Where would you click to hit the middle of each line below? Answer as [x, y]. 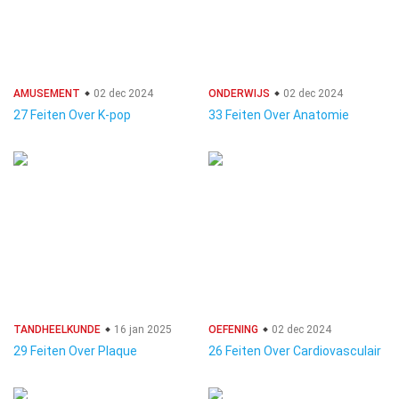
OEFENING [233, 330]
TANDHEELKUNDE [57, 330]
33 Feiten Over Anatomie [279, 115]
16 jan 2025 [142, 330]
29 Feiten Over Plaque [75, 351]
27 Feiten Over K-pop [72, 115]
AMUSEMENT [47, 94]
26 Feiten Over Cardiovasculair [295, 351]
